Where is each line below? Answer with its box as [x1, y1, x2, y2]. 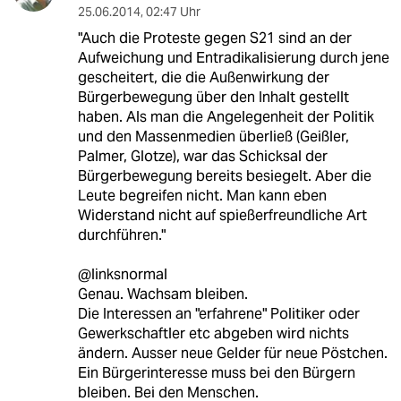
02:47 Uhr [145, 3, 200, 20]
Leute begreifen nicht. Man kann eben [77, 185, 327, 205]
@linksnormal [77, 264, 167, 284]
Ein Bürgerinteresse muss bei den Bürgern [77, 363, 355, 382]
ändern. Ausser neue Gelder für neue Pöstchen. [77, 343, 388, 363]
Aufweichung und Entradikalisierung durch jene [77, 47, 389, 67]
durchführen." [77, 225, 166, 244]
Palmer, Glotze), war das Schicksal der [77, 146, 328, 166]
